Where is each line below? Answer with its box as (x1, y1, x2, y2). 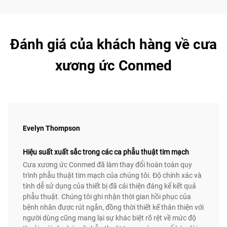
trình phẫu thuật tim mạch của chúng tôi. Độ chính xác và (23, 171, 202, 180)
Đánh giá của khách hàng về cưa (10, 36, 217, 53)
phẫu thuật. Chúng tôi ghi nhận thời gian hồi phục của (23, 193, 191, 201)
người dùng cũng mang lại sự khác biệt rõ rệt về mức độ (23, 214, 196, 222)
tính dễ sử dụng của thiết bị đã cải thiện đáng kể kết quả (23, 182, 196, 191)
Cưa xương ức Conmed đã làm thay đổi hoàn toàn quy (23, 161, 192, 169)
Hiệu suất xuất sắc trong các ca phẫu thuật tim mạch (23, 148, 189, 157)
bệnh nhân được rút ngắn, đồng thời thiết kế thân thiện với (23, 203, 204, 212)
